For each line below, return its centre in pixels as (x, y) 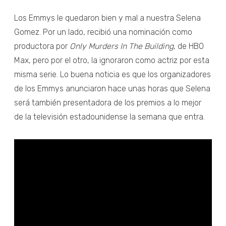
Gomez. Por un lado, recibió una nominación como (103, 32)
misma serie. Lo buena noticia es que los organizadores (112, 74)
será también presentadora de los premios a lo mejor (108, 102)
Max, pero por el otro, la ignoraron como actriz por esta (112, 60)
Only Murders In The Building (121, 46)
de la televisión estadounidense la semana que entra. (109, 117)
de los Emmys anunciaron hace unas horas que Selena (112, 88)
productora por (41, 46)
